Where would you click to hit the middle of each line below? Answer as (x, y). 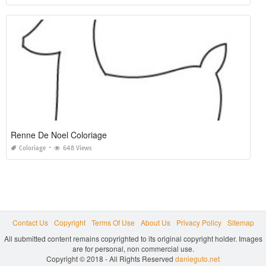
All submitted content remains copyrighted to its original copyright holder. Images (133, 238)
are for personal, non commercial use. (133, 248)
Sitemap (240, 222)
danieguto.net (197, 258)
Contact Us (30, 222)
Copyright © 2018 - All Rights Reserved (111, 258)
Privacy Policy (199, 222)
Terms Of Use (113, 222)
